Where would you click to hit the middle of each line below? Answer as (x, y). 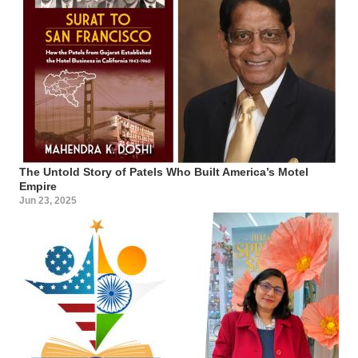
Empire (38, 186)
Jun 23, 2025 (48, 200)
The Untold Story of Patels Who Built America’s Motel (164, 171)
